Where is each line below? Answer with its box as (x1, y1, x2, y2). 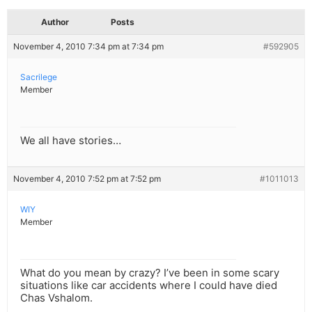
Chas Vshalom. (20, 291, 93, 305)
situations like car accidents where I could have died (20, 279, 277, 292)
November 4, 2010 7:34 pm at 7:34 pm (13, 41, 164, 52)
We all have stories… (20, 134, 121, 148)
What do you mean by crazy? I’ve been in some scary (20, 266, 279, 280)
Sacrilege (20, 72, 57, 83)
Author (41, 17, 69, 28)
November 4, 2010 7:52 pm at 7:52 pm (13, 173, 161, 185)
